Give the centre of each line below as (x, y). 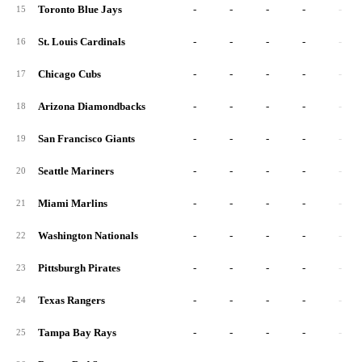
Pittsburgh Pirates (79, 268)
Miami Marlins (73, 203)
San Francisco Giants (86, 139)
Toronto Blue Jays (80, 9)
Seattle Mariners (76, 171)
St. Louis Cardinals (82, 42)
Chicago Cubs (69, 74)
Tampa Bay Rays (77, 333)
